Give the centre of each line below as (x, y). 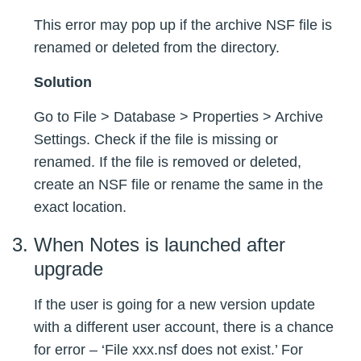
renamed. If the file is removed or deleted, (168, 162)
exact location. (80, 207)
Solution (63, 83)
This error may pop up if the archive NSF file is (183, 25)
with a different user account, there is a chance (184, 328)
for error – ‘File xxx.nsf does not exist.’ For (168, 350)
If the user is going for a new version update (174, 305)
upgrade (68, 269)
